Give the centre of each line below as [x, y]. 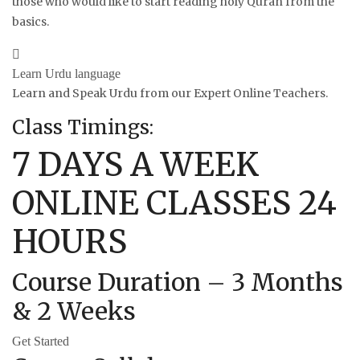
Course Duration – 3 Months [178, 282]
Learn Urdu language [66, 73]
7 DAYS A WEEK [135, 164]
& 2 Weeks [74, 311]
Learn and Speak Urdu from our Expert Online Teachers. [170, 93]
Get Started [41, 341]
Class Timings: [83, 127]
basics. [31, 21]
